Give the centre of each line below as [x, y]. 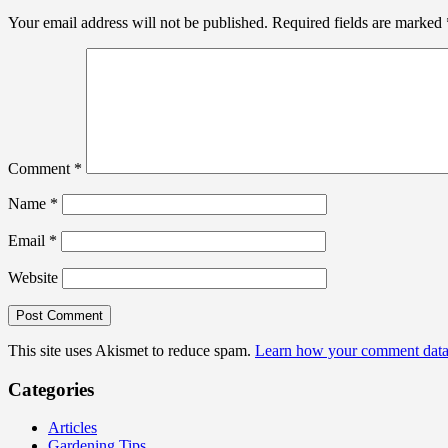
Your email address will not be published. [138, 22]
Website [33, 277]
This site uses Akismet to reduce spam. [131, 350]
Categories [51, 389]
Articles [72, 428]
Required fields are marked [359, 22]
